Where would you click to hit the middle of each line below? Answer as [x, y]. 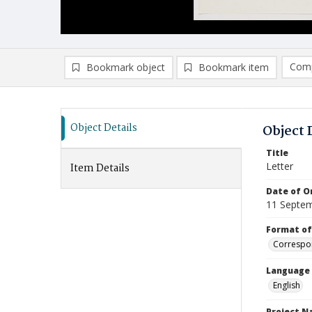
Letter [280, 166]
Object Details [104, 128]
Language [288, 271]
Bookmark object [126, 67]
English [287, 285]
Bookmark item [234, 67]
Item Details [100, 169]
